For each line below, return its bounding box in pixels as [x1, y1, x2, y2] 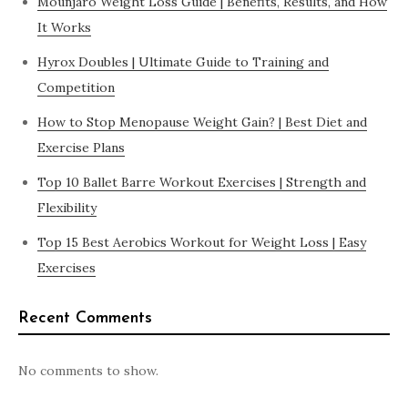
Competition [37, 79, 115, 97]
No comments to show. [18, 362, 158, 380]
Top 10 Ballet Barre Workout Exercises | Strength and [37, 174, 366, 191]
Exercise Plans [37, 139, 125, 157]
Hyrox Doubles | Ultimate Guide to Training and [37, 54, 329, 71]
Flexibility [37, 199, 97, 217]
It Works [37, 19, 91, 36]
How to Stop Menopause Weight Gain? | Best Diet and [37, 114, 367, 131]
